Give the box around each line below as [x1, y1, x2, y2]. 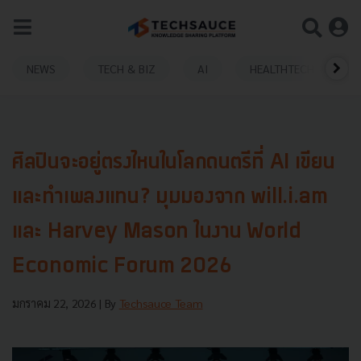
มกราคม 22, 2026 [12, 296, 100, 310]
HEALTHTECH [250, 60, 314, 76]
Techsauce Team [118, 296, 203, 310]
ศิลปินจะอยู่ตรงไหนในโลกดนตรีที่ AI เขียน [12, 152, 335, 174]
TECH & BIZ [98, 60, 156, 76]
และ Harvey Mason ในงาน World [12, 222, 301, 243]
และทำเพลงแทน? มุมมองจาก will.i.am [12, 187, 328, 209]
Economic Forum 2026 [12, 256, 232, 278]
